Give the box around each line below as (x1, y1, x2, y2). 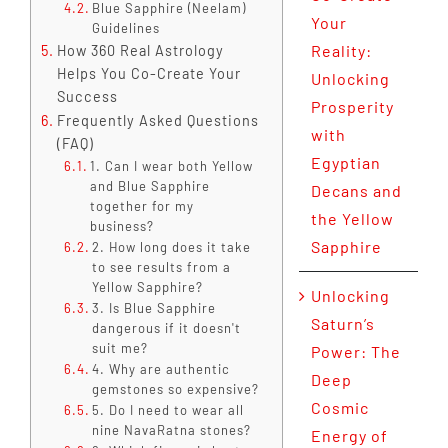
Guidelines (92, 20, 161, 37)
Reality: (310, 41, 372, 61)
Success (56, 88, 118, 106)
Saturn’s (310, 314, 375, 334)
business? (90, 218, 155, 235)
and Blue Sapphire (90, 178, 211, 195)
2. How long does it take (92, 239, 252, 256)
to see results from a (92, 259, 232, 276)
